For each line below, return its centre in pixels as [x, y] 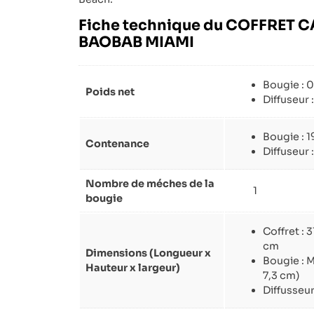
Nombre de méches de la [150, 184]
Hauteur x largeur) [133, 268]
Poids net [110, 92]
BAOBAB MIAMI [136, 42]
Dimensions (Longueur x [148, 253]
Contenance [117, 144]
